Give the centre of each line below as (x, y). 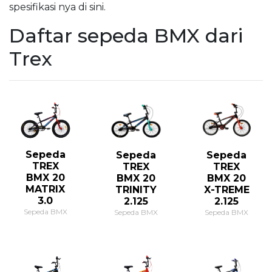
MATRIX (46, 189)
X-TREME (226, 190)
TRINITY (136, 190)
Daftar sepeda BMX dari (126, 35)
